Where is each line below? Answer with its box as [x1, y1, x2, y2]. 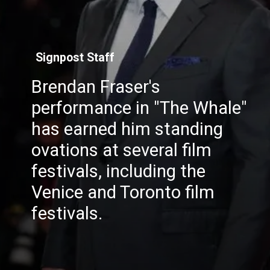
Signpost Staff [35, 50, 115, 64]
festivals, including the [31, 161, 206, 181]
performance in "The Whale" [31, 98, 248, 118]
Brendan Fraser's [31, 77, 161, 97]
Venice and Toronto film [31, 182, 215, 202]
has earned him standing [31, 119, 224, 139]
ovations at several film [31, 140, 212, 160]
